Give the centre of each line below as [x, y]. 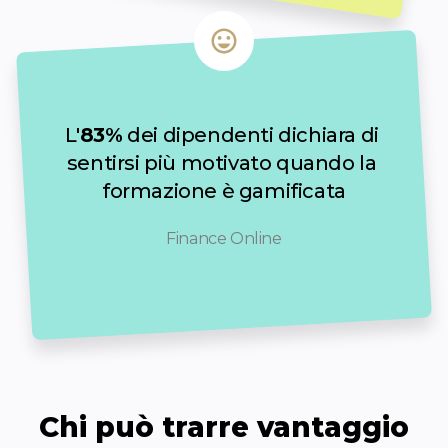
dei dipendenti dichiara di [250, 135]
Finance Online [224, 239]
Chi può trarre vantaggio [224, 427]
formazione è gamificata [224, 191]
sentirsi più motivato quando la [221, 163]
